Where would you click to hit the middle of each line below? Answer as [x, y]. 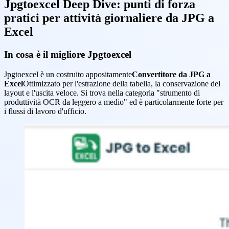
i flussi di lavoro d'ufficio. [45, 111]
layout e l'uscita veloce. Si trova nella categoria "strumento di [102, 93]
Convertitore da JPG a [171, 74]
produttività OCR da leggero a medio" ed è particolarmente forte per [114, 102]
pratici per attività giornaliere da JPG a [109, 18]
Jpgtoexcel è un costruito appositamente [68, 74]
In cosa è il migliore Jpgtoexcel [68, 54]
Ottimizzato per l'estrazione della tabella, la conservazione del [122, 83]
